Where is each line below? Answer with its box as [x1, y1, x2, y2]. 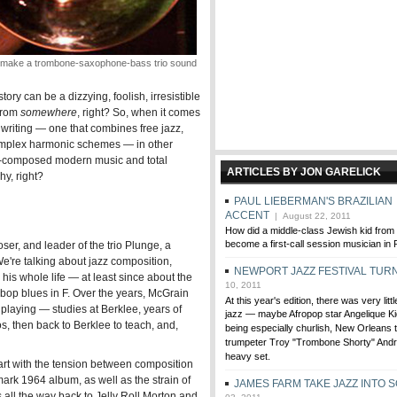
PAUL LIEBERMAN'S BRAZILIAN [234, 195, 393, 207]
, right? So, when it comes [77, 106, 200, 119]
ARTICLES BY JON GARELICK [227, 166, 381, 178]
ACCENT [225, 209, 269, 222]
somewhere [20, 106, 77, 119]
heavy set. [225, 351, 270, 363]
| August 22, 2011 [269, 211, 351, 221]
